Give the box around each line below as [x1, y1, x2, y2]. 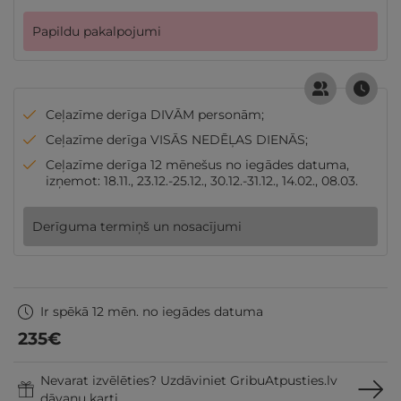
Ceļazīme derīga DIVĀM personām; [46, 107, 264, 123]
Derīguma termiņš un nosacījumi [32, 218, 242, 235]
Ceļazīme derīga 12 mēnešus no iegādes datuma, [46, 157, 349, 173]
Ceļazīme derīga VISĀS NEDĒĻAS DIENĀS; [46, 132, 308, 148]
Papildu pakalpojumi [32, 23, 161, 39]
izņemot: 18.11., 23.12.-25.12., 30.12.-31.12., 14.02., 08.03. [46, 173, 358, 189]
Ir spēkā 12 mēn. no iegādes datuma [40, 303, 263, 320]
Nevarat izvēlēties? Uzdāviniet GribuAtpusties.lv [40, 372, 337, 388]
